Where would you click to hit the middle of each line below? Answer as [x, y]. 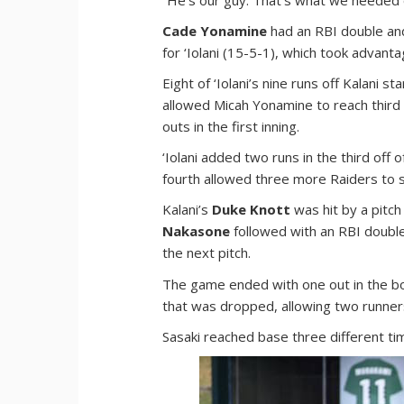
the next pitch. [207, 252]
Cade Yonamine [215, 30]
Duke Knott [252, 209]
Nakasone [197, 230]
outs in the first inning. [231, 126]
